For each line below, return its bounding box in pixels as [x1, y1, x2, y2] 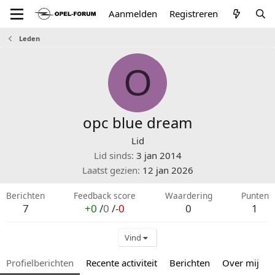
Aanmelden [109, 7, 158, 20]
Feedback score [74, 190, 136, 201]
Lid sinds [93, 149, 131, 161]
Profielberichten [6, 257, 74, 269]
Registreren [169, 7, 219, 20]
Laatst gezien [82, 164, 137, 176]
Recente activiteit [86, 257, 157, 269]
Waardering [165, 190, 212, 201]
